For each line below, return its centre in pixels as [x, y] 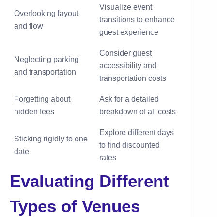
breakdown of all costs [138, 111]
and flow [29, 26]
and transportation [45, 72]
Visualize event [126, 7]
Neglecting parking [46, 59]
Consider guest [125, 53]
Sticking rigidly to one [51, 139]
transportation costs [133, 78]
